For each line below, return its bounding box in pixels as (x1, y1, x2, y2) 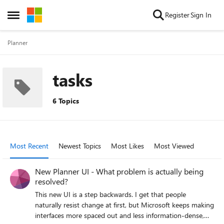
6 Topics (52, 96, 79, 105)
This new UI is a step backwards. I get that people (35, 189, 186, 199)
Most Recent (10, 141, 48, 150)
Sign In (190, 10, 211, 19)
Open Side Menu (7, 12, 65, 23)
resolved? (35, 176, 68, 186)
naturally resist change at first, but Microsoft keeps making (35, 200, 214, 209)
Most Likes (111, 141, 144, 150)
